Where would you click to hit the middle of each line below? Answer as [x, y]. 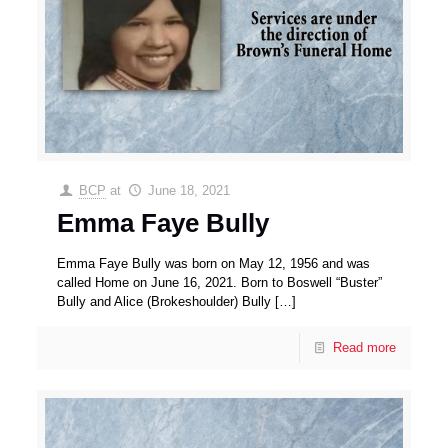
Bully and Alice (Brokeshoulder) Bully [164, 302]
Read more [364, 348]
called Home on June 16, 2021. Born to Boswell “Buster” [220, 283]
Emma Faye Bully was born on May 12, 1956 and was [214, 264]
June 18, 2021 [188, 191]
